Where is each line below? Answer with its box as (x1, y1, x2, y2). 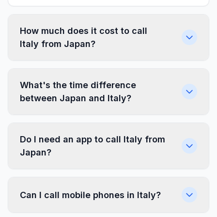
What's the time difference (20, 80, 136, 90)
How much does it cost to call (20, 26, 147, 36)
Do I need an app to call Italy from (20, 134, 165, 144)
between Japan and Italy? (20, 93, 131, 103)
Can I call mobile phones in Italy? (20, 189, 161, 200)
